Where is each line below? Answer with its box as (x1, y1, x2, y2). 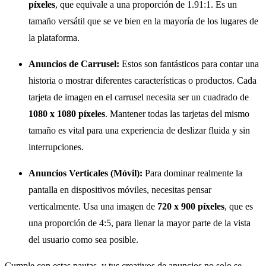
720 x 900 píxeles (157, 201, 224, 212)
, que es (224, 201, 253, 212)
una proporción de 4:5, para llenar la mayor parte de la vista (28, 218, 251, 229)
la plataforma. (28, 33, 80, 43)
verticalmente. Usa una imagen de (28, 201, 157, 212)
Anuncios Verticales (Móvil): (28, 168, 142, 179)
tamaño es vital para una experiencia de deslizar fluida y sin (28, 125, 250, 136)
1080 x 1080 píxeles (28, 109, 105, 119)
